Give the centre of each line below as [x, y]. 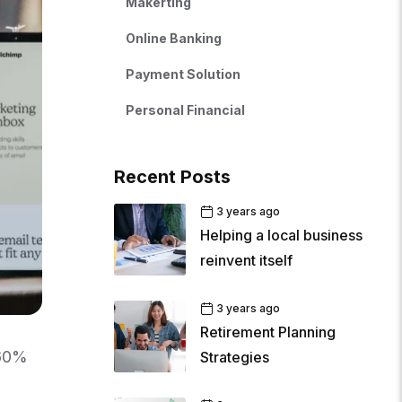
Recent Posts [173, 177]
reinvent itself [247, 261]
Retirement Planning [268, 332]
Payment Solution [184, 74]
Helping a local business [282, 236]
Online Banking [174, 39]
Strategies [235, 358]
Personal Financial [186, 110]
